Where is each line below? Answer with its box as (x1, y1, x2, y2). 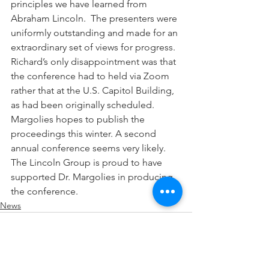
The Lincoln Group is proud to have (11, 156, 165, 168)
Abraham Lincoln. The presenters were (11, 12, 180, 24)
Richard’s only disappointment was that (11, 55, 178, 67)
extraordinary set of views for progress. (11, 41, 180, 53)
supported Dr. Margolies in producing (11, 171, 175, 183)
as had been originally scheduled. (11, 98, 159, 110)
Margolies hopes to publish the (11, 113, 147, 125)
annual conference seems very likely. (11, 142, 171, 154)
